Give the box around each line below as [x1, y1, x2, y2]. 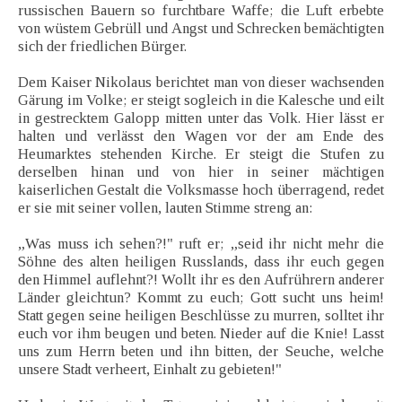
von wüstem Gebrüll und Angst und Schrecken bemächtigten [18, 20, 384, 38]
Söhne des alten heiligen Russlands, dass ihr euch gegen [18, 253, 384, 271]
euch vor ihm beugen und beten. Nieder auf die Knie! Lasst [18, 325, 384, 343]
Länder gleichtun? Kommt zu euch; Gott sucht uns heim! [18, 289, 384, 307]
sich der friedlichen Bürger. [18, 38, 187, 56]
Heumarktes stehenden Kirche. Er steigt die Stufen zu [18, 145, 384, 163]
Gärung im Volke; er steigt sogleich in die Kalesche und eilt [18, 92, 384, 109]
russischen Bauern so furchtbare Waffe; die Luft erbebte [18, 2, 384, 20]
